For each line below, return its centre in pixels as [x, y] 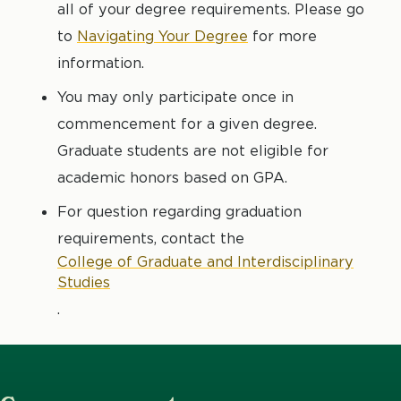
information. [101, 62]
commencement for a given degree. [187, 123]
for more [282, 35]
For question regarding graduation [179, 211]
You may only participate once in [175, 96]
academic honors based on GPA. [172, 177]
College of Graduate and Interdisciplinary [205, 261]
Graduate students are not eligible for [193, 150]
